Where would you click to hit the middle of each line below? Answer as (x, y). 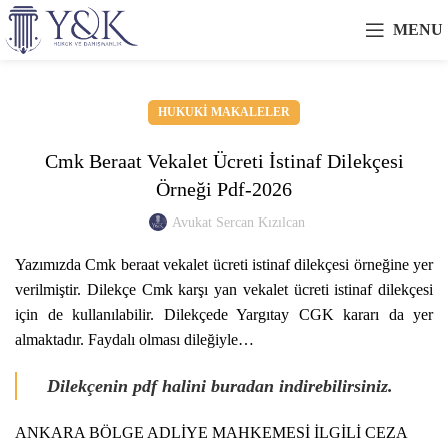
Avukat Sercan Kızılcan (238, 222)
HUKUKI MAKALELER (224, 112)
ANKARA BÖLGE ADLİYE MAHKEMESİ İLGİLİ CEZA (211, 432)
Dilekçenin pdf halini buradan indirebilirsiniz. (220, 386)
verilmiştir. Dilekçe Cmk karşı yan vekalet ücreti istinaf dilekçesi (224, 289)
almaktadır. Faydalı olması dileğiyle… (134, 339)
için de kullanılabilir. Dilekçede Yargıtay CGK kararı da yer (224, 314)
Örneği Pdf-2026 (224, 189)
